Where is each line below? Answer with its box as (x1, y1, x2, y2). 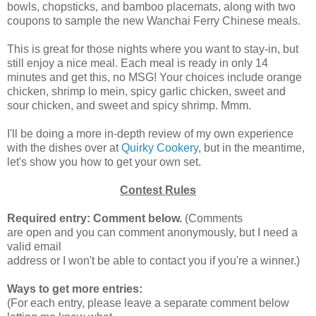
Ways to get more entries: (7, 282, 142, 295)
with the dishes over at (7, 141, 121, 154)
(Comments (185, 212, 243, 224)
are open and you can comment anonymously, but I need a (7, 226, 298, 238)
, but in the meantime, (198, 141, 305, 154)
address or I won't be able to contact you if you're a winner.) (7, 254, 300, 267)
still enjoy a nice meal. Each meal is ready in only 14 (7, 56, 268, 69)
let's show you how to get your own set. (7, 155, 201, 168)
